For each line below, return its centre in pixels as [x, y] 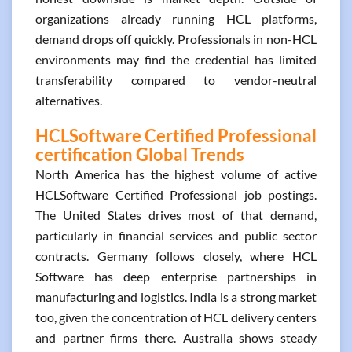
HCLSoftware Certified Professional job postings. [176, 194]
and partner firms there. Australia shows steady [176, 337]
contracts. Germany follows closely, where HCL [176, 256]
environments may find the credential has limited [176, 59]
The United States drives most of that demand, [176, 215]
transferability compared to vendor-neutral [176, 80]
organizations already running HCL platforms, [176, 18]
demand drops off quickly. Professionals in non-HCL [176, 39]
